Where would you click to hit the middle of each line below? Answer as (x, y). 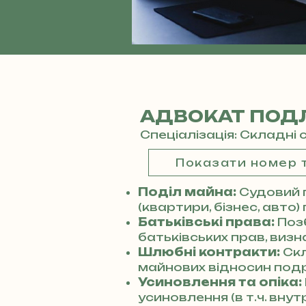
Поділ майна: (187, 192)
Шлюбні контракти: (210, 252)
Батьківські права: (208, 222)
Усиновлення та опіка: (221, 282)
